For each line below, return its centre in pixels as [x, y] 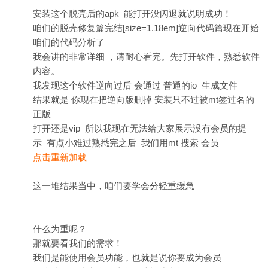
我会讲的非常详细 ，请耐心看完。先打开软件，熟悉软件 [146, 57]
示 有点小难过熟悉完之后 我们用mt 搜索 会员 [126, 143]
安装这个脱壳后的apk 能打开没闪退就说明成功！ [132, 13]
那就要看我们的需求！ [78, 243]
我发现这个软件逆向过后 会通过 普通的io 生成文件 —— [147, 85]
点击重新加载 [60, 157]
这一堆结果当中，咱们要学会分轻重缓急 [114, 186]
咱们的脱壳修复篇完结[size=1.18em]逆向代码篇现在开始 [146, 28]
